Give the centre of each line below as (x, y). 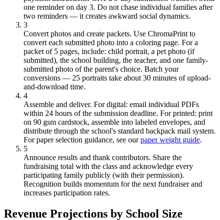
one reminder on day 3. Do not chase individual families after (118, 7)
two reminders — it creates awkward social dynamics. (107, 16)
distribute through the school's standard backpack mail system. (120, 131)
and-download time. (55, 86)
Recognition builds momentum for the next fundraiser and (113, 184)
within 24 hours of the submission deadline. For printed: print (118, 113)
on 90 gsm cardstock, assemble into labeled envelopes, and (114, 122)
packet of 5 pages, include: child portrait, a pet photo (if (109, 51)
